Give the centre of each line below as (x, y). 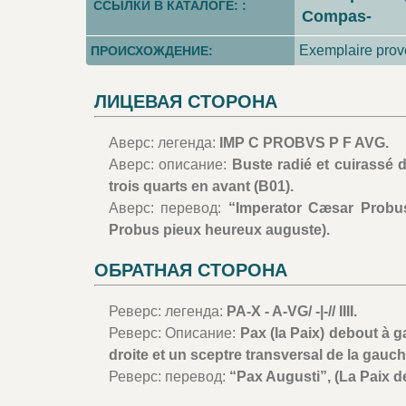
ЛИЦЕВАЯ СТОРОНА (186, 101)
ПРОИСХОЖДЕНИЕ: (151, 50)
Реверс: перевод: (169, 376)
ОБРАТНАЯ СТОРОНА (191, 270)
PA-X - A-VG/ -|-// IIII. (292, 311)
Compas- (337, 16)
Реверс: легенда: (168, 311)
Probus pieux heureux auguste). (219, 229)
